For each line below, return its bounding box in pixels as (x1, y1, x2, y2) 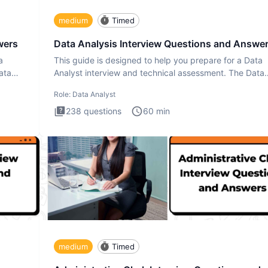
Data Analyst (72, 90, 115, 99)
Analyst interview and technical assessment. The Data (54, 68, 264, 78)
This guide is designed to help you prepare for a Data (54, 55, 263, 66)
